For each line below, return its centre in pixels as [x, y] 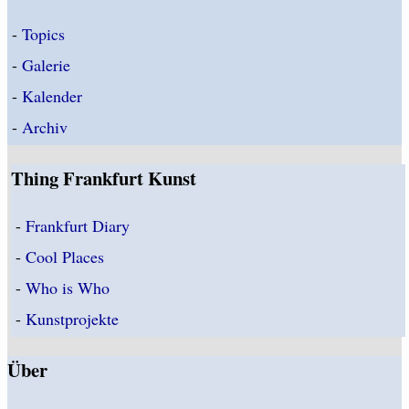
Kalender [52, 96]
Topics [43, 34]
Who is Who [68, 288]
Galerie [46, 65]
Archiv [45, 127]
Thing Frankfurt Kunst [104, 178]
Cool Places [65, 257]
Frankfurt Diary [78, 226]
